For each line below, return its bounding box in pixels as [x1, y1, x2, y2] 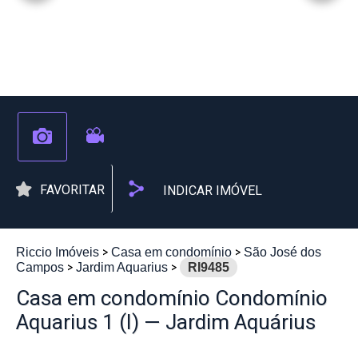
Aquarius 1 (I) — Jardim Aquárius [16, 310, 316, 334]
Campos [16, 261, 64, 274]
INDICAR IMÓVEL [163, 183, 262, 199]
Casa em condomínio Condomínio [16, 286, 328, 310]
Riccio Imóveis [16, 245, 99, 259]
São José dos [244, 245, 321, 259]
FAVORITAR [40, 182, 105, 197]
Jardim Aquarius [76, 261, 168, 274]
